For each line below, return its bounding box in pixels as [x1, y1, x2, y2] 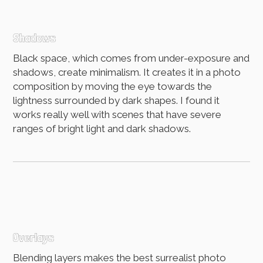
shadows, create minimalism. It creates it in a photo [13, 66, 241, 78]
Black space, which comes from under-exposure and [13, 52, 250, 64]
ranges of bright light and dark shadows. [13, 122, 191, 134]
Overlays [13, 230, 55, 245]
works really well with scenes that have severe [13, 108, 222, 120]
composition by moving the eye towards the [13, 80, 213, 92]
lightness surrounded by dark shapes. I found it [13, 94, 220, 106]
